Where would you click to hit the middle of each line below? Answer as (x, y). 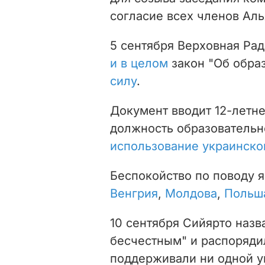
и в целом (139, 63)
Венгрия (134, 193)
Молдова (191, 193)
